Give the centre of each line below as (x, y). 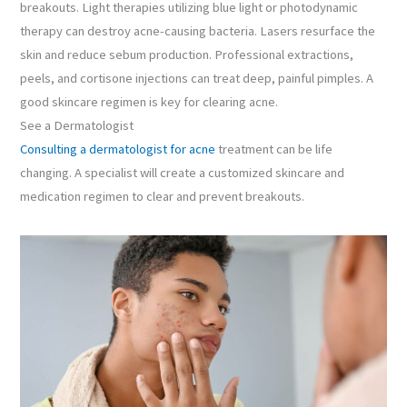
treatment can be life (274, 149)
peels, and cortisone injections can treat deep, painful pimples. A (197, 79)
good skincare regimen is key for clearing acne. (149, 102)
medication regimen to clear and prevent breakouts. (163, 197)
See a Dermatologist (77, 126)
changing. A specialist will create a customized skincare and (183, 173)
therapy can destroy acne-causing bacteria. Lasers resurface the (198, 31)
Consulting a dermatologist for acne (118, 149)
